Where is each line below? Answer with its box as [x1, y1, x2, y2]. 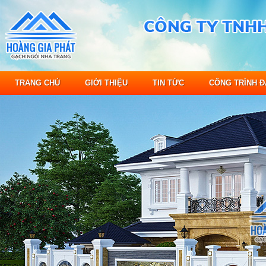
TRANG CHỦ [15, 78, 60, 87]
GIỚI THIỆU [85, 78, 128, 87]
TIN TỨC [153, 78, 184, 87]
